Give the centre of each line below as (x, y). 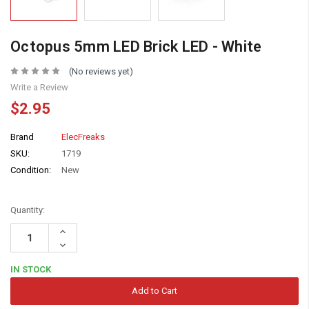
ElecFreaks (83, 137)
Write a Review (39, 87)
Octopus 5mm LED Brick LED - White (136, 46)
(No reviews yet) (101, 71)
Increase (74, 230)
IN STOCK (31, 269)
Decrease (76, 244)
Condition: (31, 170)
